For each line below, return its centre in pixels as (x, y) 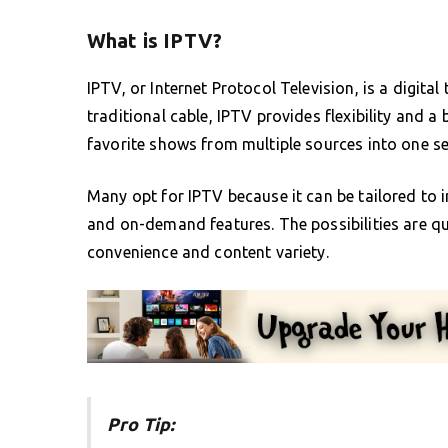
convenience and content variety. (208, 251)
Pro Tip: (141, 423)
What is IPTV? (154, 40)
